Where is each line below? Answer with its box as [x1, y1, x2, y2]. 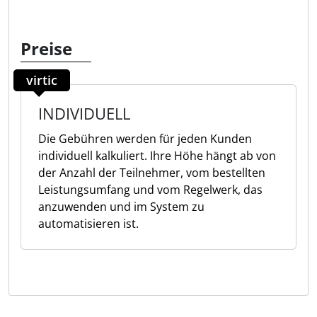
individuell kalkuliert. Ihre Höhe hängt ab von [38, 148, 276, 163]
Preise [21, 37, 72, 60]
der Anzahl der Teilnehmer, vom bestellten [38, 165, 265, 180]
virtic [26, 71, 57, 88]
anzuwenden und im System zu [38, 199, 204, 214]
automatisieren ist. [38, 216, 139, 231]
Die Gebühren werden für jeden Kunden [38, 131, 252, 146]
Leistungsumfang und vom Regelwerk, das [38, 182, 263, 197]
